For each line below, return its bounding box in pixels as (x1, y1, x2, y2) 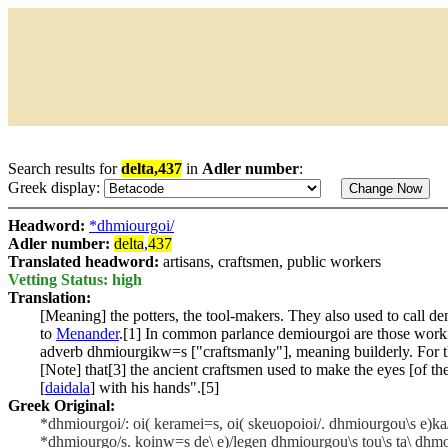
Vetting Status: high (8, 271, 142, 288)
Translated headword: (8, 253, 163, 270)
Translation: (8, 289, 91, 306)
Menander (56, 325, 119, 342)
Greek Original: (8, 397, 115, 414)
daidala (45, 379, 90, 396)
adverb (40, 343, 87, 360)
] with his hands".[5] (90, 379, 219, 396)
